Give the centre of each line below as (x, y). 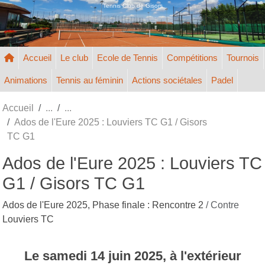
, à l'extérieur (202, 256)
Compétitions (192, 57)
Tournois (243, 57)
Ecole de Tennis (127, 57)
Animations (26, 80)
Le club (74, 57)
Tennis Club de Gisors (132, 5)
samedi (66, 256)
